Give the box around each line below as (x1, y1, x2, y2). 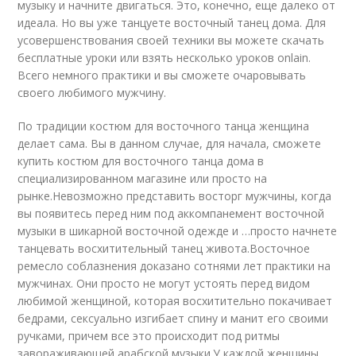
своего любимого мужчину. (17, 85, 167, 100)
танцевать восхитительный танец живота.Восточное (17, 241, 311, 256)
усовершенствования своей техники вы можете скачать (17, 33, 325, 48)
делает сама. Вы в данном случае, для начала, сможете (17, 136, 322, 151)
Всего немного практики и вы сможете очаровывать (17, 68, 307, 83)
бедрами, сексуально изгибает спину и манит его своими (17, 311, 329, 326)
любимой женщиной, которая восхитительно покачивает (17, 293, 333, 308)
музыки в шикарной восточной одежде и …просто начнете (17, 223, 338, 238)
